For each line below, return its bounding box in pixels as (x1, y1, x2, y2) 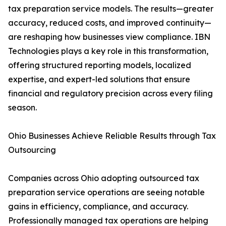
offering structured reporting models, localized (8, 60, 191, 71)
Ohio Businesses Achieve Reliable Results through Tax (8, 131, 216, 141)
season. (8, 102, 37, 113)
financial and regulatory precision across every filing (8, 88, 213, 99)
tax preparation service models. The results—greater (8, 4, 213, 14)
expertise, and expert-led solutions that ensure (8, 74, 190, 85)
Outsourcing (8, 145, 56, 155)
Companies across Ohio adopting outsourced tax (8, 173, 199, 184)
